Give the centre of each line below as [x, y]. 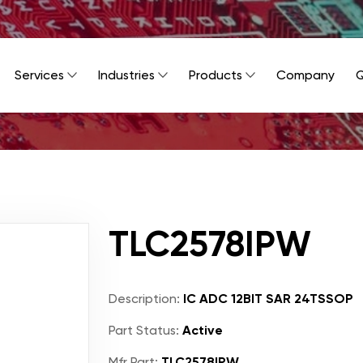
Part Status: [144, 330]
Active [201, 330]
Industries [126, 75]
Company [305, 75]
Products [216, 75]
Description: [144, 299]
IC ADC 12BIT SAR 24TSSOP [267, 299]
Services [39, 75]
